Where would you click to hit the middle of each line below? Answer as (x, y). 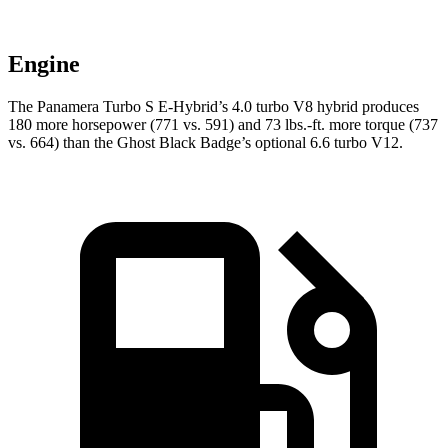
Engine (44, 64)
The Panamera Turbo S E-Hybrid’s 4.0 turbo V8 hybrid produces (213, 107)
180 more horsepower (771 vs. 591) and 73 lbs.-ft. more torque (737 (223, 125)
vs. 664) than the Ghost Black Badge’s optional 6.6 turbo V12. (205, 143)
